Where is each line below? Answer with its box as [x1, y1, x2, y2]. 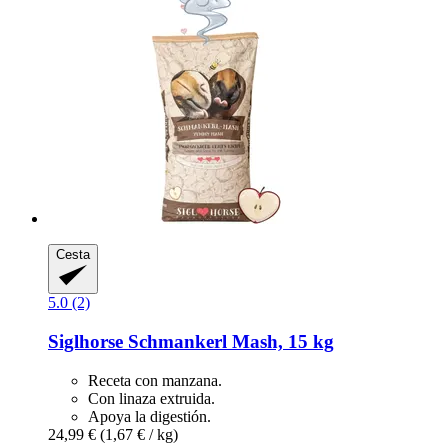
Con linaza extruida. [88, 389, 215, 407]
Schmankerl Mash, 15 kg [123, 330, 334, 352]
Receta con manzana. [88, 371, 222, 389]
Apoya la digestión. [88, 407, 211, 425]
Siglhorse [48, 330, 123, 352]
